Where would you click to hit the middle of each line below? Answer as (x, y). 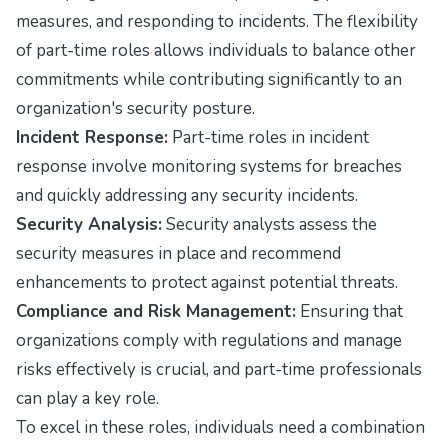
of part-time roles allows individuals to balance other (216, 51)
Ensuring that (349, 312)
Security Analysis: (89, 225)
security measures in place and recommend (178, 254)
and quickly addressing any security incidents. (187, 196)
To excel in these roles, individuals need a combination (220, 428)
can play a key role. (87, 399)
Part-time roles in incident (268, 138)
